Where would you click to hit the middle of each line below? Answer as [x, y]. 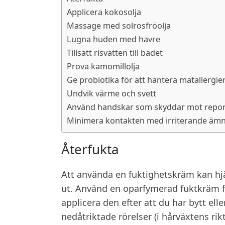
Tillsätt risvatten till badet [115, 52]
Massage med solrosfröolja [119, 25]
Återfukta [90, 149]
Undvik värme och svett [111, 93]
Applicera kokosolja [104, 12]
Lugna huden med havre [114, 39]
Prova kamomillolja [103, 66]
